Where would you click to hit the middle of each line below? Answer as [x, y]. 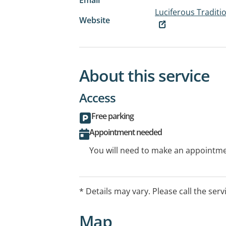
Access [97, 98]
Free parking [112, 116]
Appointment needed [126, 132]
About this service [144, 76]
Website [95, 20]
